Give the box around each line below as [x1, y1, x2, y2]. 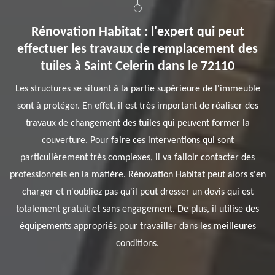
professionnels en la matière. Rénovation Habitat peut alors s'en [9, 170, 266, 180]
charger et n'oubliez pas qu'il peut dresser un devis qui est [21, 187, 254, 197]
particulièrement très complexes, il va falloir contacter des [20, 153, 255, 163]
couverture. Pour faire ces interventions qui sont [41, 136, 234, 145]
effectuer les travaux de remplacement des [17, 42, 258, 56]
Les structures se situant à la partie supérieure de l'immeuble [15, 84, 260, 94]
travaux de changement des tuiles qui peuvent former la [25, 118, 250, 128]
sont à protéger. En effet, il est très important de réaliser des [17, 101, 258, 111]
